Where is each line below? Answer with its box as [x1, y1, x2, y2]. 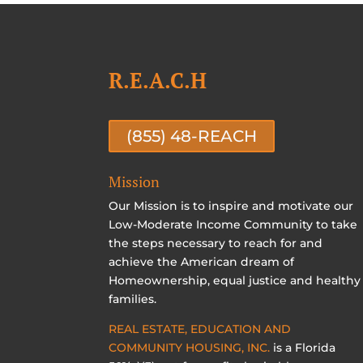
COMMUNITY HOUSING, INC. [109, 340, 271, 355]
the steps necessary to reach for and [109, 235, 323, 250]
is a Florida [270, 340, 336, 355]
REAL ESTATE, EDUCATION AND [109, 321, 292, 336]
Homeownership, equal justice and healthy [109, 272, 361, 288]
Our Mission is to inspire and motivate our [109, 198, 354, 213]
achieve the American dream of [109, 254, 295, 269]
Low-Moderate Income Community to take [109, 216, 358, 232]
